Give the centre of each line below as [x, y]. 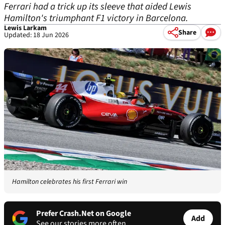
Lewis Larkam [25, 28]
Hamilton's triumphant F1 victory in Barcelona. [96, 18]
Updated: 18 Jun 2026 [36, 35]
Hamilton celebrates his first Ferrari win [70, 182]
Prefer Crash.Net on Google [84, 214]
